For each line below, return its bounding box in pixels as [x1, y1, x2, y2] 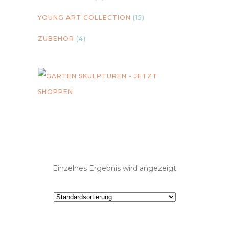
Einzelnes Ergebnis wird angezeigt [53, 164, 176, 173]
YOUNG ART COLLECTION [38, 14, 131, 21]
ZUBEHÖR [38, 35, 74, 42]
